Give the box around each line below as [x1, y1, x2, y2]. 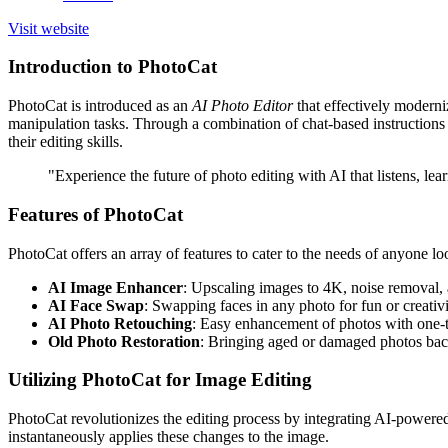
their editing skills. [8, 133, 123, 151]
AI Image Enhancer [48, 278, 183, 296]
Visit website [8, 19, 89, 37]
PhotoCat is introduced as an [8, 97, 192, 115]
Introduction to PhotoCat [8, 56, 217, 78]
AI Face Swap [48, 296, 144, 314]
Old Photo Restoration [48, 332, 200, 350]
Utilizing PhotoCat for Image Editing [8, 369, 312, 391]
